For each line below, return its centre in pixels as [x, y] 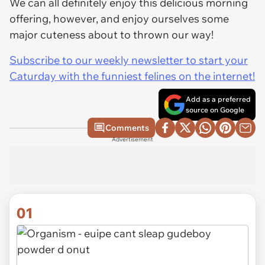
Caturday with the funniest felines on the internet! [132, 76]
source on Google [215, 110]
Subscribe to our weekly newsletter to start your [129, 60]
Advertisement [132, 139]
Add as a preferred [218, 99]
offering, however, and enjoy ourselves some [119, 19]
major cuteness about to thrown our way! [113, 35]
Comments [127, 128]
